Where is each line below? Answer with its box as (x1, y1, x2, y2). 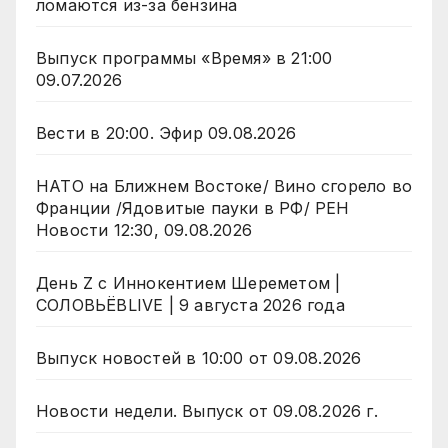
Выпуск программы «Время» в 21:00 (36, 48, 333, 69)
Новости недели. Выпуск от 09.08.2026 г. (36, 401, 378, 422)
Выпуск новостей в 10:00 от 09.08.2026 (36, 348, 362, 369)
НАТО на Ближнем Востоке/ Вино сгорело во (36, 176, 412, 197)
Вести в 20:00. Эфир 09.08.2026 (36, 123, 296, 144)
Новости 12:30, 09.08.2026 (36, 220, 252, 241)
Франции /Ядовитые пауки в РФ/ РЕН (36, 198, 350, 219)
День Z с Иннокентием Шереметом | (36, 273, 341, 294)
